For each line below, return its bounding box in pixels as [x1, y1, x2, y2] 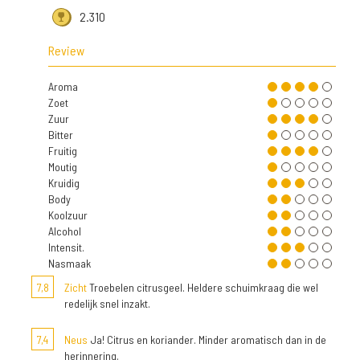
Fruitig [48, 143, 77, 157]
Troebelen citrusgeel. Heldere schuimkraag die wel [87, 280, 318, 294]
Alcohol [48, 223, 81, 238]
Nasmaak [48, 256, 91, 270]
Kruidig [48, 175, 80, 190]
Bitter [48, 127, 73, 141]
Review [48, 42, 84, 58]
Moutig [48, 159, 77, 174]
